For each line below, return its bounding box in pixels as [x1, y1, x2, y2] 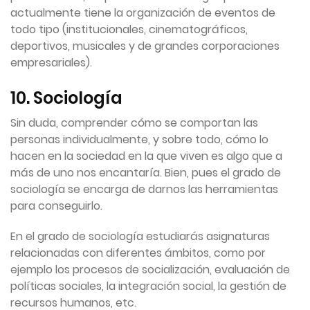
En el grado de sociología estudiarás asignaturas [10, 228, 270, 245]
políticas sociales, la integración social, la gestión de [10, 278, 286, 295]
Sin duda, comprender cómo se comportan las [10, 115, 258, 131]
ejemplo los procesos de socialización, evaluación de [10, 262, 290, 278]
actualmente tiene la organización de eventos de [10, 5, 275, 21]
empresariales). [10, 55, 92, 71]
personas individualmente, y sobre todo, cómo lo [10, 131, 268, 148]
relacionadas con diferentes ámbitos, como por [10, 245, 266, 262]
